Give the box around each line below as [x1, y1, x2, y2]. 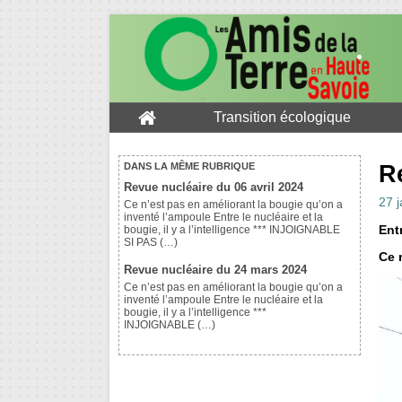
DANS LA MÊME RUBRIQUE [124, 161, 255, 172]
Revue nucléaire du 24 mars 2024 [124, 263, 307, 277]
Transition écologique [214, 109, 351, 126]
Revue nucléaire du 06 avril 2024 [124, 180, 303, 195]
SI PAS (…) [124, 236, 178, 249]
